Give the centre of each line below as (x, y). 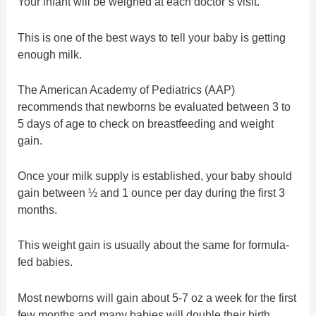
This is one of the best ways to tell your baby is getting (152, 37)
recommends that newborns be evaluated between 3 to (154, 106)
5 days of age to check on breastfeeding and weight (146, 123)
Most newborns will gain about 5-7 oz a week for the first (157, 297)
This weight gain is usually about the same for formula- (154, 245)
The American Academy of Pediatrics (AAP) (127, 89)
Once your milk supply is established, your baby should (155, 176)
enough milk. (50, 54)
